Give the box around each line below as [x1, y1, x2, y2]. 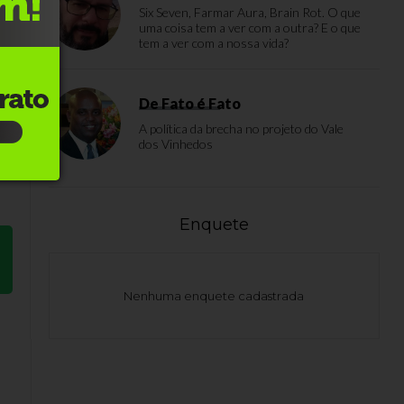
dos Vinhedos [139, 136, 213, 151]
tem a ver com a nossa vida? [139, 35, 289, 50]
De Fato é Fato [139, 95, 241, 112]
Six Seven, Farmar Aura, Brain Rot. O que [139, 5, 361, 20]
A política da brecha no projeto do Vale [139, 121, 344, 136]
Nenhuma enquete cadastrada [124, 289, 305, 303]
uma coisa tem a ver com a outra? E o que [139, 20, 361, 35]
